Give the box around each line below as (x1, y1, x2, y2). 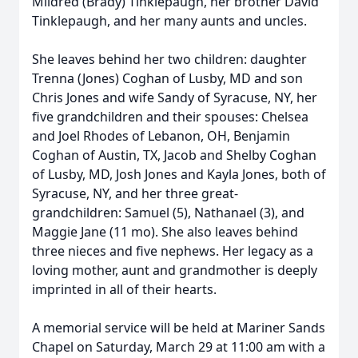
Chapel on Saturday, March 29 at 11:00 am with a (32, 338, 325, 356)
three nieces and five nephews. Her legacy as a (32, 242, 313, 260)
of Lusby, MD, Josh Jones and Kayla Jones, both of (32, 165, 326, 183)
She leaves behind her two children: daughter (32, 50, 307, 68)
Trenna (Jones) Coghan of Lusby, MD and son (32, 70, 303, 87)
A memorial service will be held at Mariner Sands (32, 319, 325, 336)
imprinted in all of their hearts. (32, 280, 217, 298)
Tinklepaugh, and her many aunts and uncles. (32, 12, 307, 30)
